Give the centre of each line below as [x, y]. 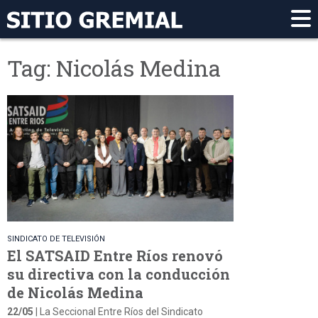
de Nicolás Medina [75, 292]
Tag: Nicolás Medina [114, 68]
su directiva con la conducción [119, 274]
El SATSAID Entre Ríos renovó [115, 255]
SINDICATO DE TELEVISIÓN [56, 238]
